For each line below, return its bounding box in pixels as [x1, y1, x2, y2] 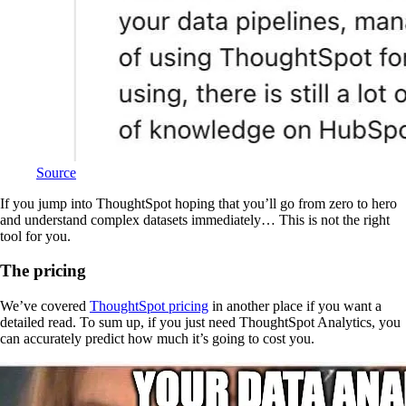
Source [36, 164, 76, 180]
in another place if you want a [208, 297, 382, 314]
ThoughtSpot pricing [90, 297, 208, 314]
